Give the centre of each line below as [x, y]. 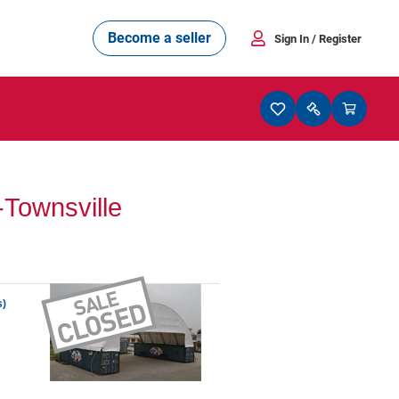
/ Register [337, 38]
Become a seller [159, 37]
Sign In [293, 38]
